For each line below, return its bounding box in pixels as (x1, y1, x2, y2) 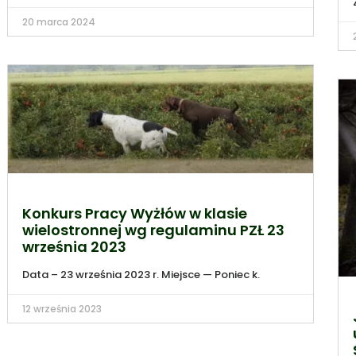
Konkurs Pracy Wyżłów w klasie (21, 203, 247, 224)
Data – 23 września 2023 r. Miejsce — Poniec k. (21, 267, 260, 283)
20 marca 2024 (21, 15, 95, 29)
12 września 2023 (21, 302, 102, 316)
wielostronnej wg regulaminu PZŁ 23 (21, 220, 284, 241)
